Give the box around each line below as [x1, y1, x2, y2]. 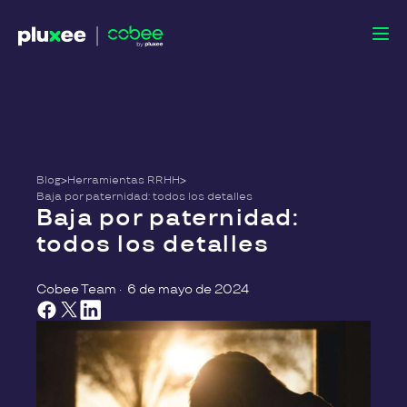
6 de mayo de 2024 [127, 282, 249, 297]
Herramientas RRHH [67, 174, 180, 187]
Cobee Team [36, 282, 116, 297]
